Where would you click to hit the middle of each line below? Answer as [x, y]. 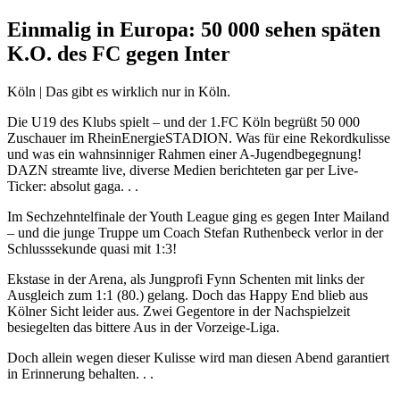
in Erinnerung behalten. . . [80, 373]
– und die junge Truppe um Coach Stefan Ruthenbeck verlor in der [195, 232]
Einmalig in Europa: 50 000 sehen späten [194, 29]
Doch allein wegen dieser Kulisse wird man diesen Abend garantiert [198, 357]
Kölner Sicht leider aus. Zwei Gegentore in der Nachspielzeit [179, 311]
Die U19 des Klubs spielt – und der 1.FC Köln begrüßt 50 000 [183, 121]
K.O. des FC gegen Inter [119, 53]
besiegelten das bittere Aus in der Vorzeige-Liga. [143, 327]
